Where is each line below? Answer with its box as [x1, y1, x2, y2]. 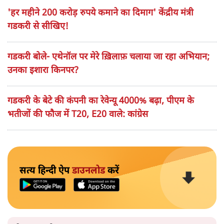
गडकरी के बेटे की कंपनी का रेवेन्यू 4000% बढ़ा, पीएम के [7, 95, 194, 107]
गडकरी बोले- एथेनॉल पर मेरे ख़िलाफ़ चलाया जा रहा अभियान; [7, 51, 209, 63]
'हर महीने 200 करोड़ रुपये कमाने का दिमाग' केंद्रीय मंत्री [7, 7, 193, 19]
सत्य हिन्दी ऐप [19, 164, 72, 177]
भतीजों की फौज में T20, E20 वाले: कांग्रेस [7, 108, 148, 120]
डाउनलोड [72, 164, 105, 177]
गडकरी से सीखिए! [7, 20, 68, 32]
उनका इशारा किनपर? [7, 64, 78, 76]
